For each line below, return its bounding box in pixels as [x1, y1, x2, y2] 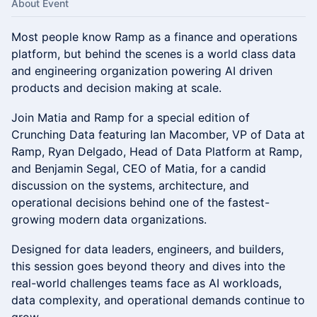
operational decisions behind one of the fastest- [11, 195, 270, 209]
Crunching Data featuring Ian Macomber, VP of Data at [11, 127, 305, 142]
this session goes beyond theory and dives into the [11, 259, 285, 273]
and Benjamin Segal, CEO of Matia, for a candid [11, 161, 266, 175]
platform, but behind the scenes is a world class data [11, 47, 296, 61]
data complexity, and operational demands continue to [11, 293, 305, 307]
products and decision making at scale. [11, 81, 221, 95]
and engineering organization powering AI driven [11, 64, 272, 78]
